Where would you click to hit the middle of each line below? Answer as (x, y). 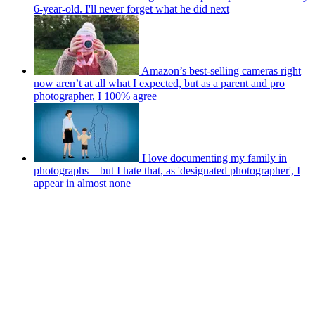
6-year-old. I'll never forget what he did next (131, 8)
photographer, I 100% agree (95, 96)
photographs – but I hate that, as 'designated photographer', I (167, 170)
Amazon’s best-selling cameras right (221, 70)
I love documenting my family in (214, 157)
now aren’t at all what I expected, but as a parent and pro (159, 83)
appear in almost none (82, 183)
